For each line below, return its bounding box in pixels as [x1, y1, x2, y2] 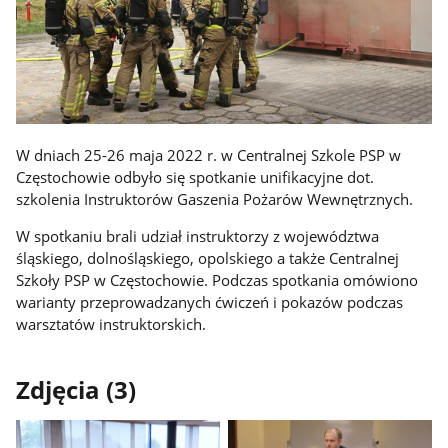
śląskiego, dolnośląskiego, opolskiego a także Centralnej [16, 247, 400, 268]
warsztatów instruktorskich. [16, 313, 207, 334]
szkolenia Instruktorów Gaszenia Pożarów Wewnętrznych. [16, 189, 414, 210]
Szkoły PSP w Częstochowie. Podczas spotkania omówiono [16, 269, 419, 290]
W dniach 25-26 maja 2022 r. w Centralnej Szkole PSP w [16, 145, 402, 166]
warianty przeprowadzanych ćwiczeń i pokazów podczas [16, 291, 404, 312]
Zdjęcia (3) [16, 374, 137, 407]
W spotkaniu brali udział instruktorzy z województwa [16, 225, 380, 246]
